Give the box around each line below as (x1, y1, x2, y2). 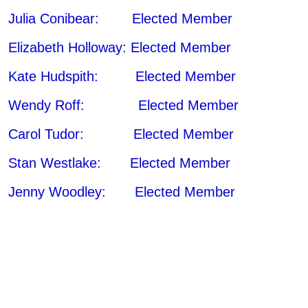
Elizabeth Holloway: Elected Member (8, 39, 231, 55)
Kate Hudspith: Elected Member (8, 68, 236, 84)
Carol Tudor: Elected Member (8, 126, 234, 142)
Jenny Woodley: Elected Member (8, 184, 235, 199)
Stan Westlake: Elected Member (8, 155, 230, 170)
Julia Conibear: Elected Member (8, 10, 232, 26)
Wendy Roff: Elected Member (8, 97, 239, 113)
